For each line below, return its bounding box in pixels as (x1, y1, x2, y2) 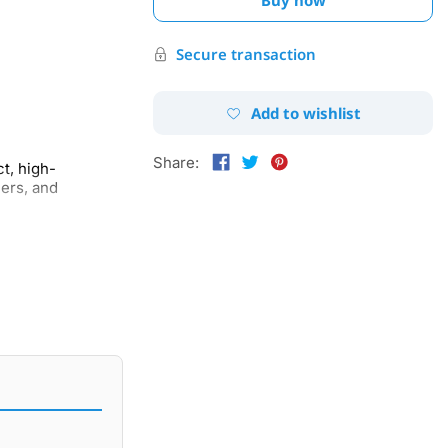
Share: (153, 152, 199, 172)
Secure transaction (175, 44, 316, 64)
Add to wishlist (251, 102, 361, 123)
